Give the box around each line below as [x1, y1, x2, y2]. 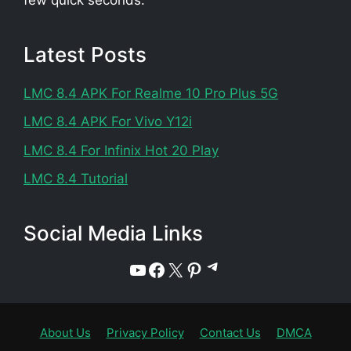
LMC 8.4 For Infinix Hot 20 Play [24, 142, 219, 158]
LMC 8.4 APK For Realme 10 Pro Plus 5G [24, 85, 278, 101]
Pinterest [184, 257, 265, 280]
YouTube [128, 257, 204, 280]
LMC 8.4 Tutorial [24, 171, 128, 186]
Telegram [203, 253, 286, 277]
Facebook [147, 257, 233, 280]
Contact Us [199, 325, 261, 340]
